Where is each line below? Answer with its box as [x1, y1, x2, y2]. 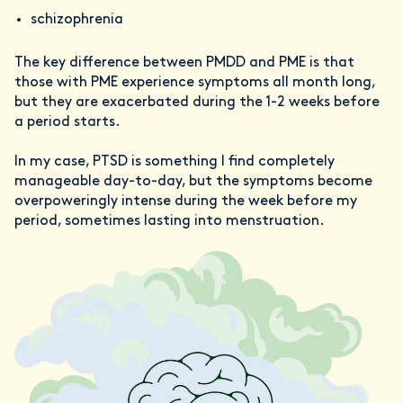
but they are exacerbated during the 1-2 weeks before [14, 95, 380, 111]
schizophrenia [31, 13, 123, 28]
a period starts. [14, 115, 121, 130]
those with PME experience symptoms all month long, [14, 76, 375, 91]
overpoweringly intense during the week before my [14, 194, 357, 210]
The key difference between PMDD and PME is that [14, 56, 354, 71]
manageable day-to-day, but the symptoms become [14, 175, 372, 190]
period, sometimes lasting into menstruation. [14, 214, 325, 229]
